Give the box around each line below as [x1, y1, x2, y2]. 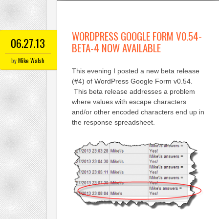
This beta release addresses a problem [71, 88, 195, 96]
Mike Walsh [18, 56, 44, 65]
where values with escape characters [71, 98, 186, 106]
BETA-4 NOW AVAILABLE [71, 40, 161, 56]
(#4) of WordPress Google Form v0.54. [71, 77, 193, 86]
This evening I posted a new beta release [71, 67, 199, 75]
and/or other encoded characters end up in [71, 108, 204, 116]
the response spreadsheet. [71, 118, 155, 127]
